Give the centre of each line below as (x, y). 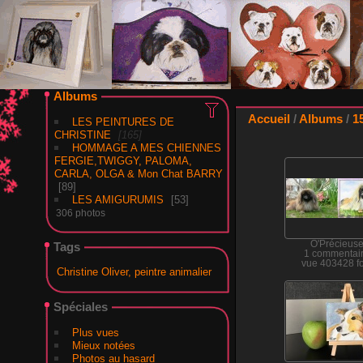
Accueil (269, 119)
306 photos (80, 213)
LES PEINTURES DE (123, 122)
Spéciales (80, 307)
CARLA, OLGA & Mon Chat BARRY (138, 174)
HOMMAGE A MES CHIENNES (146, 148)
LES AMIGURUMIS (117, 200)
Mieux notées (103, 346)
